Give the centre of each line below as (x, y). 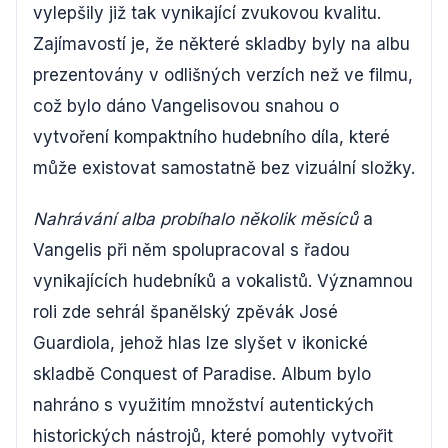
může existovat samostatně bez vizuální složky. (224, 167)
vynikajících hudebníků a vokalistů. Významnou (223, 280)
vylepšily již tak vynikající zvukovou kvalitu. (207, 12)
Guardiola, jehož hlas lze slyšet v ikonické (200, 342)
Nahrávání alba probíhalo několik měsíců (195, 218)
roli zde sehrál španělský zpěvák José (185, 311)
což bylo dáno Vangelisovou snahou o (186, 105)
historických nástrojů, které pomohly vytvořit (213, 435)
